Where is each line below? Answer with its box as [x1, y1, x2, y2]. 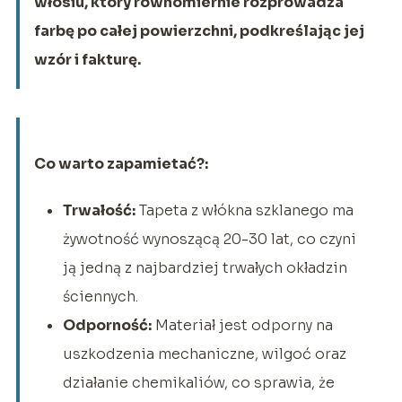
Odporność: [62, 315, 152, 335]
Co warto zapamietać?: [33, 153, 208, 173]
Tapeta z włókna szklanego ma [135, 200, 354, 220]
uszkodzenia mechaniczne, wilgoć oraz [62, 344, 346, 363]
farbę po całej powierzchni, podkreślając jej [33, 21, 364, 40]
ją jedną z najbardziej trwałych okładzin [62, 258, 347, 277]
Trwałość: [62, 200, 135, 220]
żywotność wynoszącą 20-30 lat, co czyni [62, 229, 356, 249]
